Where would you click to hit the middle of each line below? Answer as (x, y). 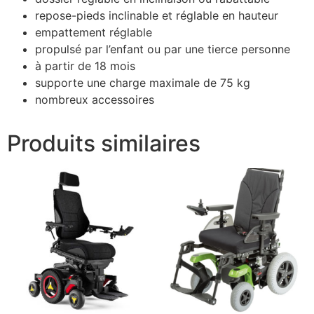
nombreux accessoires (95, 100)
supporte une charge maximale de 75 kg (143, 83)
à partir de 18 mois (85, 66)
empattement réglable (94, 33)
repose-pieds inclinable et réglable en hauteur (157, 16)
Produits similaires (104, 144)
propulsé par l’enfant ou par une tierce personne (163, 49)
